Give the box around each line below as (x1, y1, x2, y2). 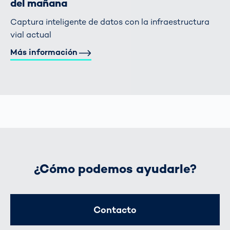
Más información (10, 46, 78, 57)
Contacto (93, 203, 137, 216)
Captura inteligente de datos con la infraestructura (10, 16, 209, 27)
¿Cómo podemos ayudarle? (33, 160, 197, 177)
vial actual (10, 29, 51, 40)
